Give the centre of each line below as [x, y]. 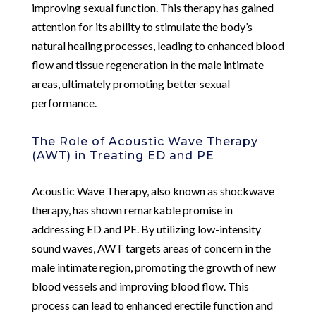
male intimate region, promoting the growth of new [153, 267]
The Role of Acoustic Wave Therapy [145, 141]
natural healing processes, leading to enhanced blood [158, 45]
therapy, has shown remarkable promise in [132, 209]
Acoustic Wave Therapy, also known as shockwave [153, 190]
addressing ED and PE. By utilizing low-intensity [146, 229]
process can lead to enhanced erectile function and [152, 305]
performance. [64, 102]
